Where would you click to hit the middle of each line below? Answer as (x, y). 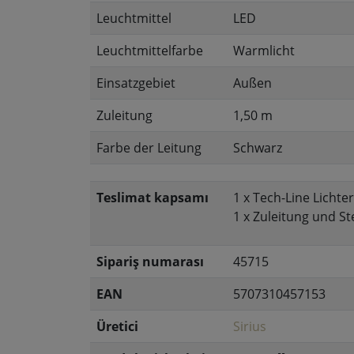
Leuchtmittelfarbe (150, 51)
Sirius (250, 326)
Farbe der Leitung (149, 148)
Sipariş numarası (150, 262)
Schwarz (258, 148)
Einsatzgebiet (136, 83)
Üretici (117, 326)
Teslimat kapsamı (153, 198)
